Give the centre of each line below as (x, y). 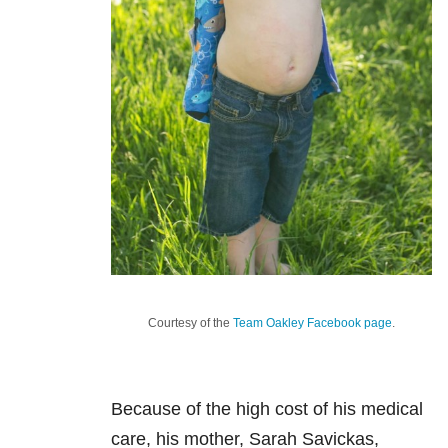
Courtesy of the (190, 323)
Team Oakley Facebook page (312, 323)
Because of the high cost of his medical (267, 409)
